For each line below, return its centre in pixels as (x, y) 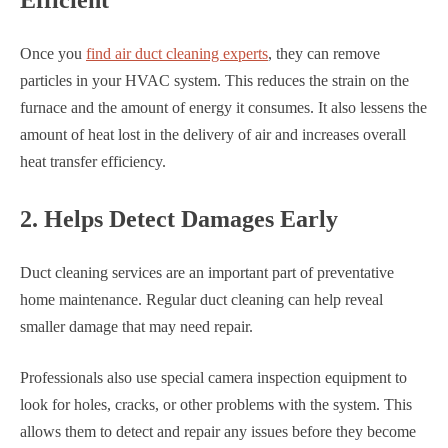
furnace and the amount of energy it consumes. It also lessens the (223, 108)
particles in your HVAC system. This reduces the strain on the (214, 81)
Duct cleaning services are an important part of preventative (207, 273)
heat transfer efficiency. (93, 162)
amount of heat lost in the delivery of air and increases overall (213, 135)
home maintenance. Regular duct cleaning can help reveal (201, 300)
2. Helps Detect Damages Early (179, 219)
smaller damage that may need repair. (136, 327)
